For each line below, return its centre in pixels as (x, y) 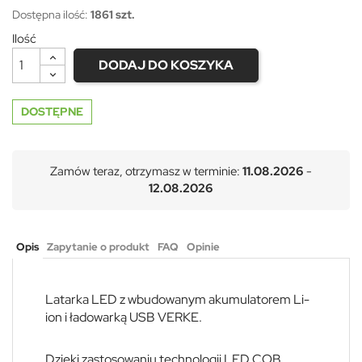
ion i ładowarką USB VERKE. (124, 317)
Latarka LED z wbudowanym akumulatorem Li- (177, 299)
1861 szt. (113, 14)
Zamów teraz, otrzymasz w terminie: (145, 171)
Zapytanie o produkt (98, 246)
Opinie (203, 246)
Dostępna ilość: (51, 14)
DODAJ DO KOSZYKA (166, 65)
